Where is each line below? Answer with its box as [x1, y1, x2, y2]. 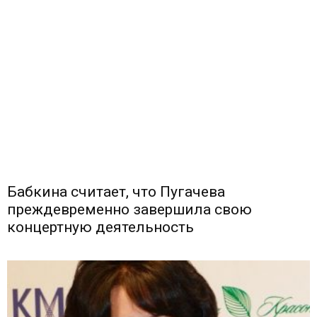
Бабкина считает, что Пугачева [7, 183, 225, 201]
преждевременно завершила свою [7, 201, 252, 219]
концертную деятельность [7, 219, 194, 236]
